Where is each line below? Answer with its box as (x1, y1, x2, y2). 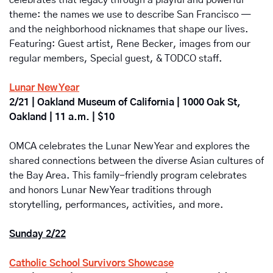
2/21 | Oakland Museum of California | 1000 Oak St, (9, 97, 241, 108)
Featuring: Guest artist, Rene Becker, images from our (9, 39, 250, 49)
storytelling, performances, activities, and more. (9, 200, 224, 210)
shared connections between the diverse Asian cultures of (9, 156, 264, 166)
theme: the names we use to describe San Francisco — (9, 10, 250, 20)
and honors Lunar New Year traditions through (9, 185, 211, 196)
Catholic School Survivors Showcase (9, 258, 174, 269)
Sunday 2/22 (9, 229, 66, 239)
